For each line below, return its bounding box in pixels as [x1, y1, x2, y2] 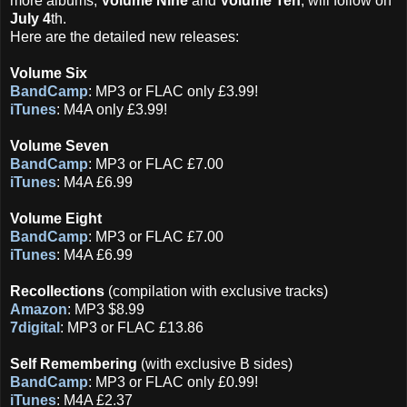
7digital [10, 320, 60, 336]
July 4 [10, 11, 51, 27]
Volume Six [10, 65, 87, 82]
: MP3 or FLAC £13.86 [60, 320, 203, 336]
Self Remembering [10, 356, 137, 372]
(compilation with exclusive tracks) [104, 283, 328, 300]
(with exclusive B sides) [137, 356, 293, 372]
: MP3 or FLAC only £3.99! [88, 84, 258, 100]
